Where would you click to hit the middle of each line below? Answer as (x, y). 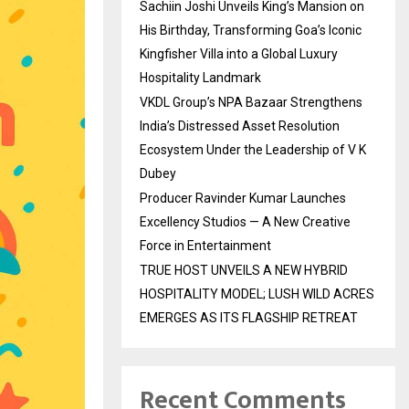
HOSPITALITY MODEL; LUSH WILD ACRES (257, 294)
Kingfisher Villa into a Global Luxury (239, 54)
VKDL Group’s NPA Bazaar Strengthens (251, 103)
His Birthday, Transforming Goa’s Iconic (251, 31)
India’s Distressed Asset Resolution (240, 126)
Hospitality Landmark (200, 78)
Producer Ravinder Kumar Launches (243, 199)
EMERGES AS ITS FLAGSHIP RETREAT (249, 318)
